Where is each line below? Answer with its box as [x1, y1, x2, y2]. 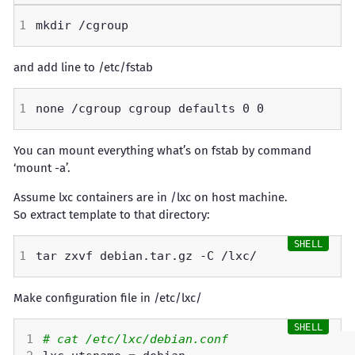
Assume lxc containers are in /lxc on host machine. [13, 190, 288, 204]
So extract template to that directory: [13, 208, 210, 222]
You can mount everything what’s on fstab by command [13, 143, 311, 158]
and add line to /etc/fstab [13, 60, 153, 74]
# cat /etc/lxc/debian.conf [43, 332, 235, 346]
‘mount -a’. [13, 161, 71, 175]
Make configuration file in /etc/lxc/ [13, 291, 202, 305]
